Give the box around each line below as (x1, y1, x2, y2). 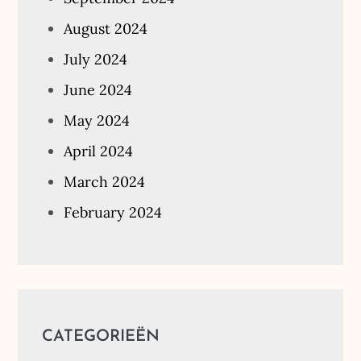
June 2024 (64, 80, 133, 99)
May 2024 (64, 110, 131, 130)
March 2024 (64, 172, 146, 191)
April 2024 (64, 141, 134, 160)
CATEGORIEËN (42, 328, 160, 345)
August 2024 (64, 19, 148, 38)
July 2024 (64, 49, 128, 68)
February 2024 (64, 202, 163, 222)
